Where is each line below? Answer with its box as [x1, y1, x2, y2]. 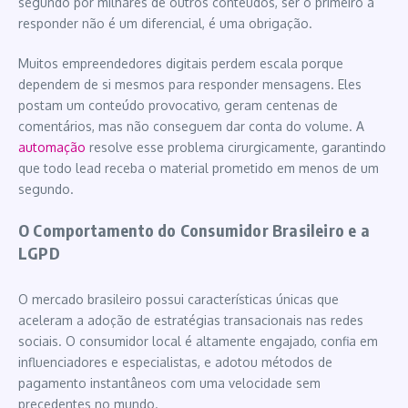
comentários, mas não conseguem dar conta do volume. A [18, 117, 364, 134]
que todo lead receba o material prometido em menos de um [18, 159, 379, 176]
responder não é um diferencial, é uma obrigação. [18, 15, 312, 31]
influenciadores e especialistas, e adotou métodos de [18, 353, 332, 370]
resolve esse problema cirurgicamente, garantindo [86, 138, 386, 155]
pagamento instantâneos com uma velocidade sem [18, 374, 321, 391]
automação [18, 138, 86, 155]
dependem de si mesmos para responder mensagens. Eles [18, 76, 362, 92]
